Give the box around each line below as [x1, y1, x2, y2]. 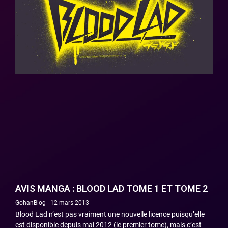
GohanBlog [15, 198, 47, 206]
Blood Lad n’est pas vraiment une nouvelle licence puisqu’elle [15, 210, 205, 218]
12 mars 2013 [49, 198, 89, 206]
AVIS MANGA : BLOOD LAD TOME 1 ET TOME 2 [15, 183, 208, 194]
